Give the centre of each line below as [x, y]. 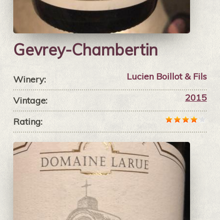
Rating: [27, 122]
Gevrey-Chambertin [85, 50]
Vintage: [30, 101]
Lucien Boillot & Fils [167, 77]
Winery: [29, 80]
